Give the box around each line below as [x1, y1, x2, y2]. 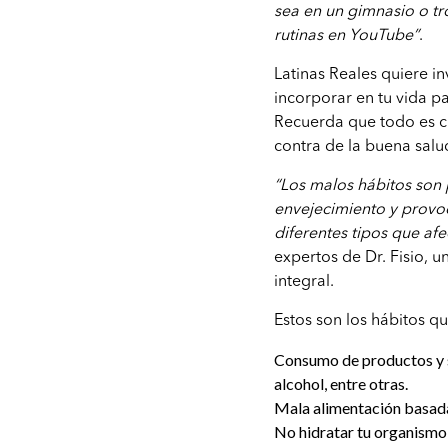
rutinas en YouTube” [274, 28, 420, 45]
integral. [274, 274, 335, 291]
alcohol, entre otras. [274, 374, 409, 394]
